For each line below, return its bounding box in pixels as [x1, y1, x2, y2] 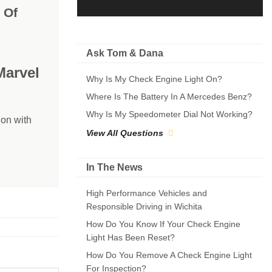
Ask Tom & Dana [86, 48, 163, 58]
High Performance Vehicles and [86, 188, 207, 198]
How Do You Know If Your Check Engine [86, 219, 240, 229]
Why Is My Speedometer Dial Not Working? [86, 109, 253, 119]
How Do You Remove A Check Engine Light [86, 250, 252, 260]
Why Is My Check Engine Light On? [86, 74, 222, 84]
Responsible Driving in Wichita [86, 202, 202, 211]
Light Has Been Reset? [86, 233, 175, 242]
